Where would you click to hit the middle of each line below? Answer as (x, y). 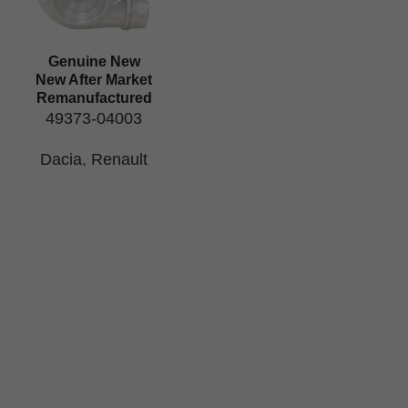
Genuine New (94, 61)
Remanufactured (94, 97)
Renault (120, 159)
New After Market (94, 79)
